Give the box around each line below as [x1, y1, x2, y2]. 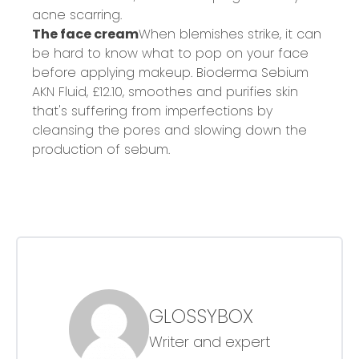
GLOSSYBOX [149, 302, 253, 329]
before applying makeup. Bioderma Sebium [32, 63, 309, 82]
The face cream [32, 24, 139, 43]
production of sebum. [32, 139, 170, 159]
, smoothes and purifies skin [123, 82, 298, 101]
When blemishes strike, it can [139, 24, 321, 43]
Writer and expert [149, 331, 270, 352]
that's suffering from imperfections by [32, 101, 272, 120]
